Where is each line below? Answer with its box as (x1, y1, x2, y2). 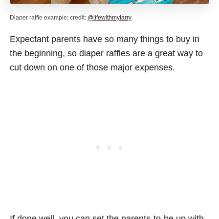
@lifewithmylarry (88, 14, 131, 21)
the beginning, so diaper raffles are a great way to (10, 48, 203, 58)
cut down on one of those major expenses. (10, 62, 175, 72)
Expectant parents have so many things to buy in (10, 34, 199, 44)
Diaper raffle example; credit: (10, 14, 88, 21)
